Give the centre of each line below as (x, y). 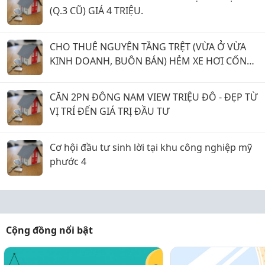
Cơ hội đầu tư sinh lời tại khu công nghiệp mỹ (151, 147)
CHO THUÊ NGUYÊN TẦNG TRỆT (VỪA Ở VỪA (148, 47)
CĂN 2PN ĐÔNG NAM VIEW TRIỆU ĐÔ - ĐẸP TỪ (153, 97)
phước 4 (68, 161)
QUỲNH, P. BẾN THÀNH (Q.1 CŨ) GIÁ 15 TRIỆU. (151, 75)
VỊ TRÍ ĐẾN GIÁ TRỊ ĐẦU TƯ (109, 111)
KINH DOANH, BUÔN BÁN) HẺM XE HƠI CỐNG (152, 61)
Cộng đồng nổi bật (49, 230)
